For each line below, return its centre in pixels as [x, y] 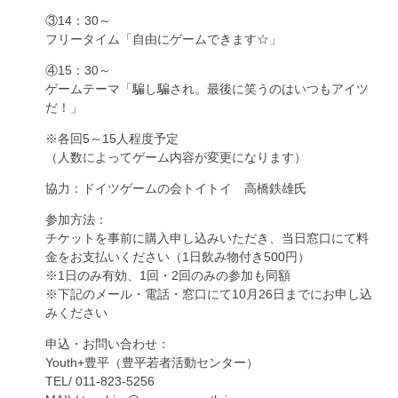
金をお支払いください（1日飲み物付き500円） [178, 257]
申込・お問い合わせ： [107, 344]
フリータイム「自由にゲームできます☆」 [163, 39]
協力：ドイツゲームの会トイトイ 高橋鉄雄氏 [176, 188]
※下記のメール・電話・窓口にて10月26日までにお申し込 [209, 294]
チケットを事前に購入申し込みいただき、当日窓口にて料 [207, 238]
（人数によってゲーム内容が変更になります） [176, 157]
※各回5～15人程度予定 [112, 139]
